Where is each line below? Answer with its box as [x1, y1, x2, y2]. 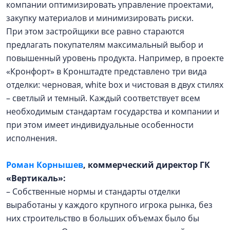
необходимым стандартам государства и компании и [6, 106, 219, 117]
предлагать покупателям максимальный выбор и [6, 39, 203, 50]
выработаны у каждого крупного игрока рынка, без [6, 199, 213, 210]
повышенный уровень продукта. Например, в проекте [6, 52, 224, 64]
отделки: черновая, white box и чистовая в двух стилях [6, 79, 223, 90]
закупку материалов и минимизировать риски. [6, 12, 196, 24]
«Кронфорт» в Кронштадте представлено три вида [6, 66, 207, 77]
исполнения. [6, 132, 61, 144]
